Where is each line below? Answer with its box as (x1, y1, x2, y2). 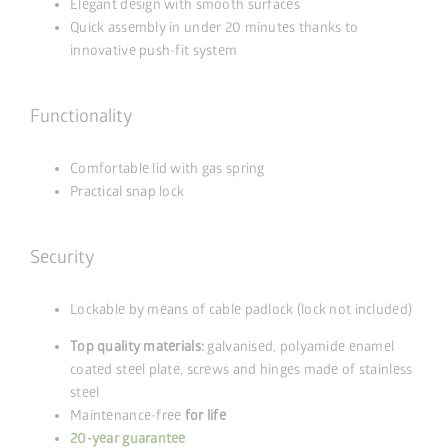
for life (184, 407, 227, 425)
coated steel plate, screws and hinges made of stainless (70, 361, 413, 379)
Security (30, 246, 94, 270)
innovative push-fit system (70, 41, 238, 59)
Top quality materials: (70, 338, 205, 356)
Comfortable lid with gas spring (70, 160, 265, 178)
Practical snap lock (70, 183, 185, 201)
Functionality (30, 105, 132, 129)
